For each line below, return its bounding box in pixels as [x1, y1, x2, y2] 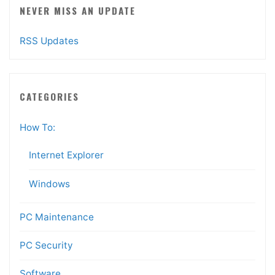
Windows [28, 177, 70, 190]
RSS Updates [19, 35, 79, 47]
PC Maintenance [19, 211, 94, 223]
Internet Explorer [28, 149, 104, 161]
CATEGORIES [19, 89, 79, 103]
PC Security [19, 239, 73, 251]
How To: [19, 122, 55, 134]
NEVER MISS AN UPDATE [19, 3, 136, 17]
